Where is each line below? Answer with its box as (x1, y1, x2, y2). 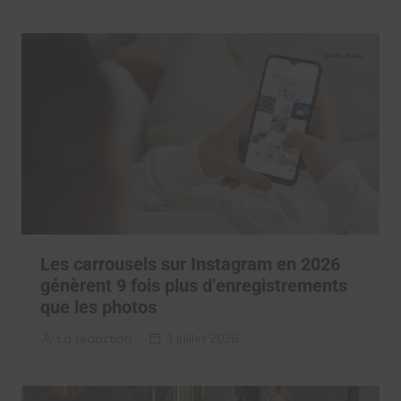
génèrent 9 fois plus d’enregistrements (39, 275, 347, 297)
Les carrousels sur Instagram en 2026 (39, 253, 340, 276)
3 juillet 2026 (165, 330, 238, 347)
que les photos (39, 296, 157, 319)
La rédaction (56, 330, 132, 347)
